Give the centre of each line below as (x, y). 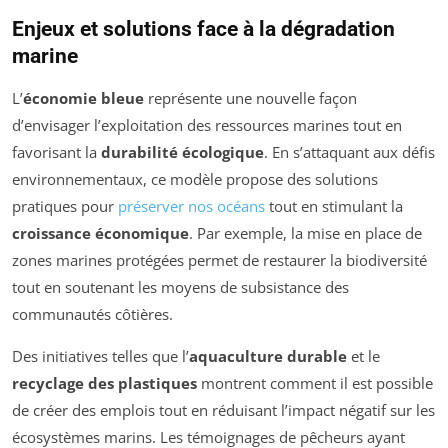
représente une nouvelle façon (250, 97)
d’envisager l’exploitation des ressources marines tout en (207, 124)
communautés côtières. (92, 313)
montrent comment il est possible (315, 382)
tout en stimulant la (334, 205)
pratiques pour (65, 205)
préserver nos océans (191, 205)
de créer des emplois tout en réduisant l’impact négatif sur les (223, 409)
